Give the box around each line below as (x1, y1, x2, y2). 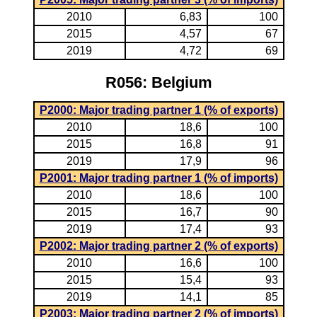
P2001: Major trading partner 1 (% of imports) (39, 172, 278, 184)
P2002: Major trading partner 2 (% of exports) (39, 240, 278, 252)
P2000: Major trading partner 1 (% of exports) (39, 104, 278, 116)
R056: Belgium (105, 74, 212, 91)
